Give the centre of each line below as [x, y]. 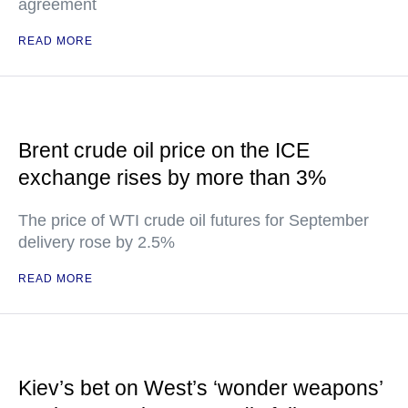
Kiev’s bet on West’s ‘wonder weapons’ [200, 388]
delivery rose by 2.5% [97, 242]
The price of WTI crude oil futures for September [194, 220]
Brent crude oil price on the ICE [164, 150]
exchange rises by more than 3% [172, 178]
